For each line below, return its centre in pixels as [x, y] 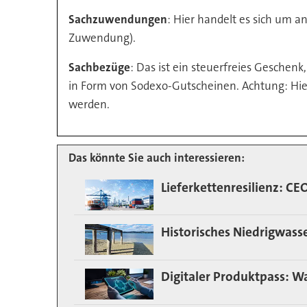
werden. [89, 105]
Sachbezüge [100, 67]
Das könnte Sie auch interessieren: [157, 157]
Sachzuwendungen [118, 20]
